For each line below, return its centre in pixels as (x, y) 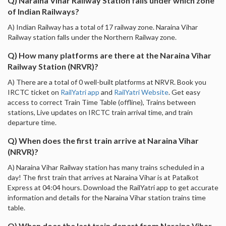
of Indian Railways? (43, 11)
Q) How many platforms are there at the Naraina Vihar (109, 55)
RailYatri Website (141, 92)
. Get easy (184, 92)
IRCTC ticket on (34, 92)
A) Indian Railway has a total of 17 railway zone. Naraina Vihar (103, 27)
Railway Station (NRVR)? (53, 66)
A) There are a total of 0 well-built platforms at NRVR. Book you (107, 82)
